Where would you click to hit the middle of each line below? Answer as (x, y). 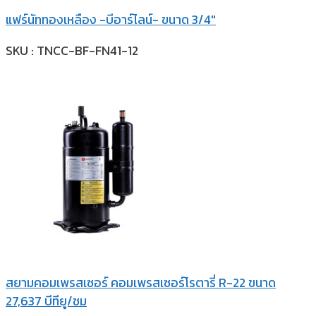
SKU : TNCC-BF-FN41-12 (72, 50)
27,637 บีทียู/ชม (46, 302)
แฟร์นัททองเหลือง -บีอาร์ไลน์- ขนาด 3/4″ (111, 20)
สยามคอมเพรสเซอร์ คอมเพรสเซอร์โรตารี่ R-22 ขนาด (141, 283)
